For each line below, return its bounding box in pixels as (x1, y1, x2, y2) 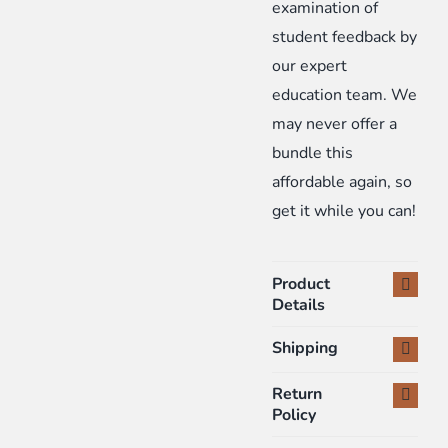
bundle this (272, 142, 354, 165)
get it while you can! (272, 200, 417, 223)
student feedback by (272, 26, 418, 49)
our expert (272, 55, 348, 78)
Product (272, 272, 331, 295)
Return (272, 382, 323, 405)
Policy (272, 403, 317, 426)
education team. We (272, 84, 418, 107)
